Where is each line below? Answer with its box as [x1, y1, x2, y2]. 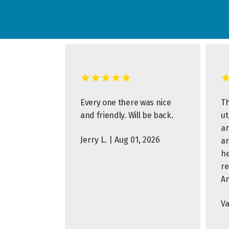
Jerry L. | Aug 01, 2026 [80, 135, 160, 145]
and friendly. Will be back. [80, 110, 173, 120]
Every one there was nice [80, 98, 171, 107]
